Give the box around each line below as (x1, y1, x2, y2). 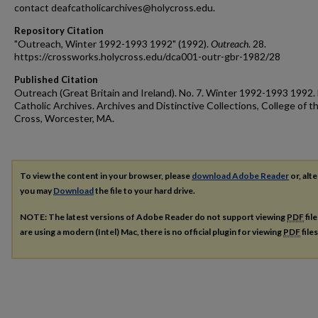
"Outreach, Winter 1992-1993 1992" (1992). (14, 38, 211, 50)
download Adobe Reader (192, 170, 289, 181)
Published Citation (14, 74, 98, 85)
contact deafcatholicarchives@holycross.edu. (14, 1, 215, 13)
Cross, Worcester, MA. (14, 112, 114, 124)
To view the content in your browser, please (20, 170, 192, 181)
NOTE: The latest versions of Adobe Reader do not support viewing (20, 211, 287, 222)
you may (20, 185, 53, 196)
